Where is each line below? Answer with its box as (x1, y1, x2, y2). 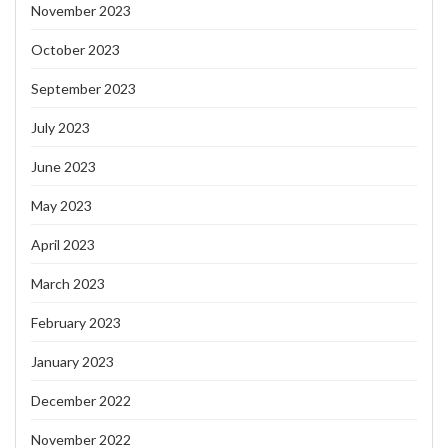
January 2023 (31, 352, 114, 370)
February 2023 (31, 313, 121, 331)
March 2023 (31, 274, 105, 292)
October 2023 (31, 40, 120, 58)
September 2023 (31, 79, 136, 97)
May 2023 (31, 196, 92, 214)
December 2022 (31, 391, 131, 409)
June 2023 (31, 157, 96, 175)
